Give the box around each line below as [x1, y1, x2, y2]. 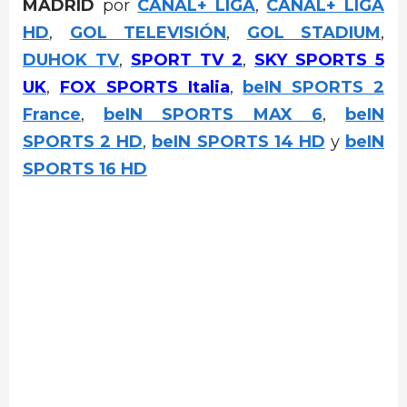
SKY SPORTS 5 [254, 49, 384, 70]
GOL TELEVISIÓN [69, 22, 226, 43]
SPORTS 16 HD [23, 158, 147, 179]
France [23, 104, 81, 124]
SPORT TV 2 [131, 49, 243, 70]
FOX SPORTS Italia [59, 76, 230, 97]
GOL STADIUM [246, 22, 381, 43]
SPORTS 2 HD [23, 131, 144, 152]
